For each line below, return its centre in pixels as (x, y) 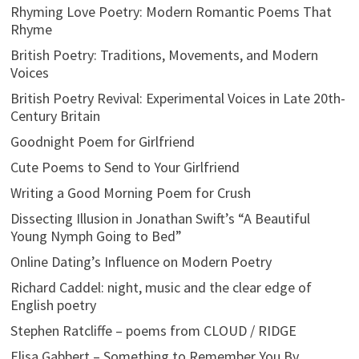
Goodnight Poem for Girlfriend (102, 141)
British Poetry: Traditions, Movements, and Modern (164, 55)
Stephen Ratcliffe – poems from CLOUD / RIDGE (153, 331)
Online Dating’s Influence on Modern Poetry (141, 262)
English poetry (53, 305)
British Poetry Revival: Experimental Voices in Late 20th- (177, 98)
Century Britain (55, 116)
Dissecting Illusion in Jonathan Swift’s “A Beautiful (160, 218)
